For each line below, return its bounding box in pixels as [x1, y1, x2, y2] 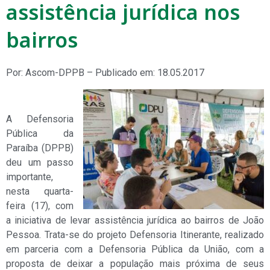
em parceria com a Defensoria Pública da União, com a [6, 243, 264, 256]
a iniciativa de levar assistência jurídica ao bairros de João [6, 215, 264, 227]
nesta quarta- [6, 186, 74, 198]
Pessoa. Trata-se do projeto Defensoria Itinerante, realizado [6, 229, 264, 241]
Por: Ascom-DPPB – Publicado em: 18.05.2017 [6, 67, 204, 79]
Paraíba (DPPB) [6, 142, 74, 154]
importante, [6, 171, 53, 183]
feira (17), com [6, 200, 74, 212]
